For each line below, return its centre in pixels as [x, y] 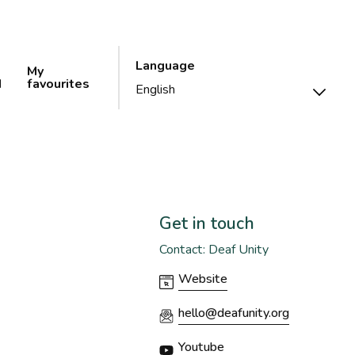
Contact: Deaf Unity [214, 250]
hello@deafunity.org [234, 313]
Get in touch [207, 224]
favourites [58, 84]
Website [203, 279]
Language [165, 66]
